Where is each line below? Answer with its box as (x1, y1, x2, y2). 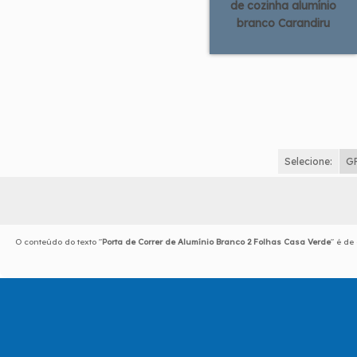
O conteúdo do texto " (15, 236, 102, 247)
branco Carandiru (237, 16, 330, 31)
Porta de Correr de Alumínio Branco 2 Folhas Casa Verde (102, 236, 331, 247)
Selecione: (284, 155, 332, 167)
